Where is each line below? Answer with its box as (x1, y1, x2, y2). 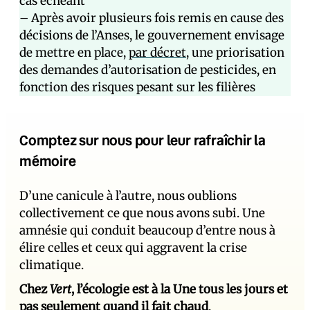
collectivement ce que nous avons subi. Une (19, 206, 265, 221)
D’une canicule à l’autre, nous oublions (19, 188, 237, 203)
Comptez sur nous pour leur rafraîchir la (19, 131, 266, 149)
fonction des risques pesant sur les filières (19, 80, 255, 95)
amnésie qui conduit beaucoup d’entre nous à (19, 223, 275, 238)
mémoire (19, 152, 76, 170)
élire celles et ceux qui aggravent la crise (19, 240, 247, 255)
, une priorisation (186, 45, 284, 60)
